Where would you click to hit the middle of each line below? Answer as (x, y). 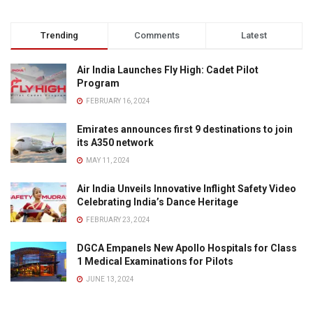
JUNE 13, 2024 (109, 279)
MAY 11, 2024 (107, 160)
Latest (254, 35)
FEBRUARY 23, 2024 (117, 219)
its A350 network (115, 142)
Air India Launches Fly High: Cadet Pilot (168, 70)
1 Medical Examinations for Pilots (155, 261)
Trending (60, 35)
